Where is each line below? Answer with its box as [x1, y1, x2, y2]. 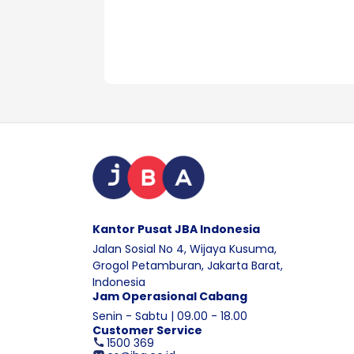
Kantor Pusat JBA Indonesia [92, 220, 260, 237]
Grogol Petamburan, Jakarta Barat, [92, 257, 283, 273]
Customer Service [92, 322, 202, 338]
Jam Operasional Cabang [92, 288, 247, 304]
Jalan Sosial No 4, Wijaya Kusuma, [92, 240, 277, 257]
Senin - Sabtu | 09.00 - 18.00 [92, 307, 247, 324]
